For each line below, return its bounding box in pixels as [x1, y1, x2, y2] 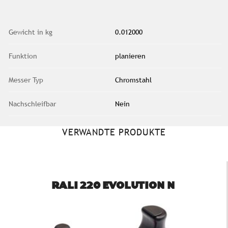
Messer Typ [9, 75, 43, 84]
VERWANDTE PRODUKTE [62, 126, 166, 137]
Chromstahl [115, 75, 152, 84]
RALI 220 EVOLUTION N [51, 182, 175, 191]
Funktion [9, 51, 37, 60]
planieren [115, 51, 146, 60]
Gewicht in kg [9, 27, 52, 36]
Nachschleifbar [9, 99, 56, 108]
